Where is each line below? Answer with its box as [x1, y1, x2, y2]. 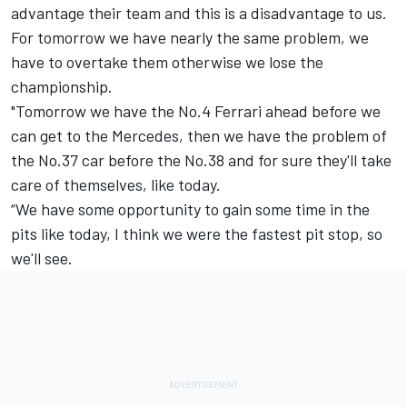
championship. [11, 76, 113, 97]
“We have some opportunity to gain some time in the [11, 199, 370, 220]
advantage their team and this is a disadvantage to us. [11, 3, 387, 24]
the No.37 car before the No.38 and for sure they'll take [11, 150, 392, 171]
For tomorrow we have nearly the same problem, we [11, 27, 369, 48]
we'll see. [11, 248, 73, 269]
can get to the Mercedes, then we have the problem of [11, 125, 387, 146]
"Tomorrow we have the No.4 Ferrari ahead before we [11, 101, 381, 122]
